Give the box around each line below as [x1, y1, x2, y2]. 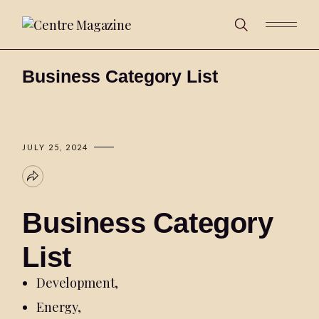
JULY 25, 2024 [22, 142, 89, 152]
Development [36, 273, 115, 291]
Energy [36, 298, 78, 315]
